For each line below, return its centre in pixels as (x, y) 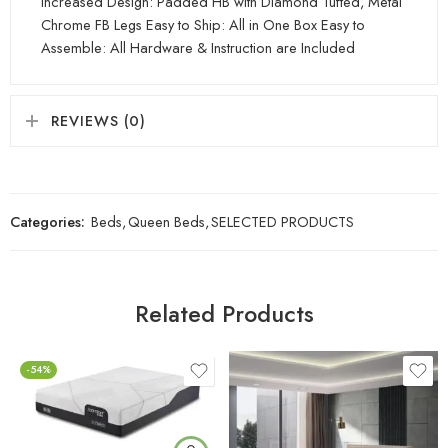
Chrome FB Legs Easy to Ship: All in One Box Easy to (203, 25)
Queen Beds (166, 222)
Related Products (224, 314)
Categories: (47, 222)
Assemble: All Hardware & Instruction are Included (198, 48)
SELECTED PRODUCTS (282, 222)
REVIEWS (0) (98, 121)
